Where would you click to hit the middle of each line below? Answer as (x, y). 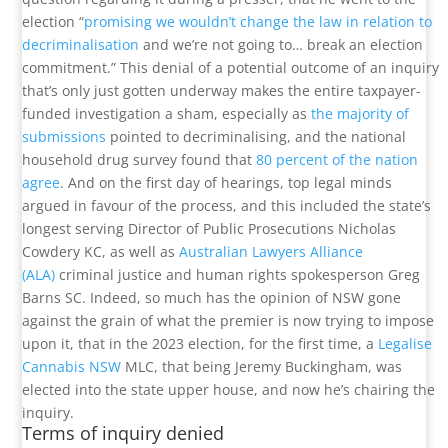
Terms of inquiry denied (123, 433)
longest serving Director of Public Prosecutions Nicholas (209, 229)
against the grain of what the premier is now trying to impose (228, 321)
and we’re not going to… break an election (281, 45)
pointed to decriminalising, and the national (256, 137)
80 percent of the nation (337, 160)
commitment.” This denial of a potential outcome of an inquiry (231, 68)
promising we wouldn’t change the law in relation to (258, 22)
